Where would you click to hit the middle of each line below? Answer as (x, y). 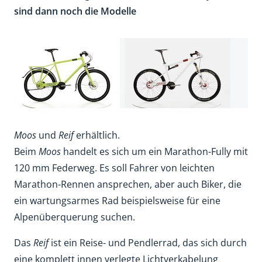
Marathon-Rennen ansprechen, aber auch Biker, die (128, 185)
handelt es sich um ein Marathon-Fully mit (154, 152)
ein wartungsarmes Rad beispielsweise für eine (117, 201)
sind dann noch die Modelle (75, 11)
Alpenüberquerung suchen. (75, 217)
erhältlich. (97, 135)
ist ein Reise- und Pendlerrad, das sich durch (148, 243)
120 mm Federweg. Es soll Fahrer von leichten (114, 168)
